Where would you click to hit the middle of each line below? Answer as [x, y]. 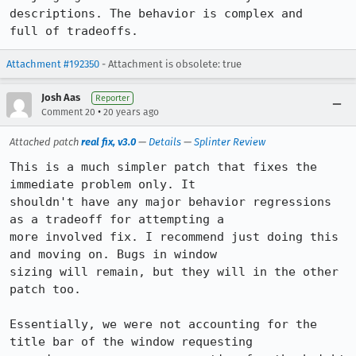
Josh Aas [61, 97]
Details [165, 142]
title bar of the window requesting [131, 342]
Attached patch [45, 142]
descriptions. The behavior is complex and [156, 14]
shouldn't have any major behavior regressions [170, 202]
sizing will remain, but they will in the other [174, 272]
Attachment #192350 [53, 64]
